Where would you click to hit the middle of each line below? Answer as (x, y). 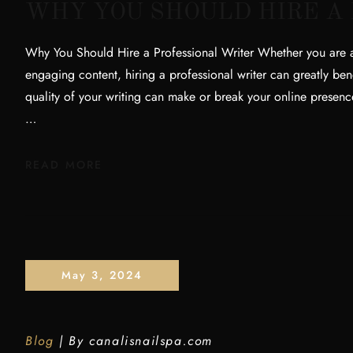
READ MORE (64, 165)
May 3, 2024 (102, 275)
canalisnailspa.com (151, 341)
